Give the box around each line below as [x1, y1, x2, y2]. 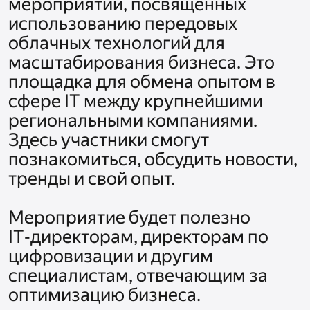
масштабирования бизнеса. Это [8, 52, 275, 73]
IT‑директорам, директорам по [8, 226, 268, 248]
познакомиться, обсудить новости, [8, 149, 298, 170]
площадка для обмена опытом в [8, 71, 275, 93]
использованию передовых [8, 13, 237, 35]
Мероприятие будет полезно [8, 207, 250, 228]
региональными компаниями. [8, 110, 257, 131]
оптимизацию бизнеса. [8, 284, 204, 306]
